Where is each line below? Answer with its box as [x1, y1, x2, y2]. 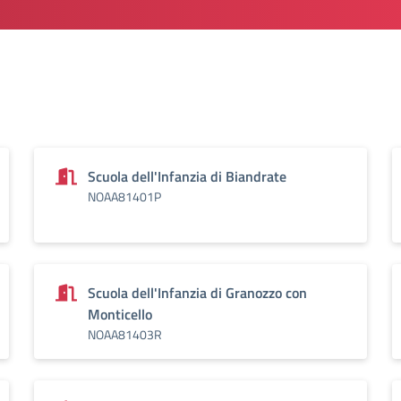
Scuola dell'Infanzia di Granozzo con [88, 282, 307, 303]
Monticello [88, 303, 152, 325]
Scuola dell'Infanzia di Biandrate [88, 166, 286, 187]
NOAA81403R [88, 325, 162, 344]
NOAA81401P [88, 187, 161, 206]
